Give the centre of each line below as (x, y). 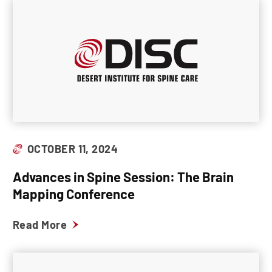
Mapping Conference (74, 194)
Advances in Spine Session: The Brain (123, 177)
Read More (40, 225)
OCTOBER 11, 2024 (73, 149)
